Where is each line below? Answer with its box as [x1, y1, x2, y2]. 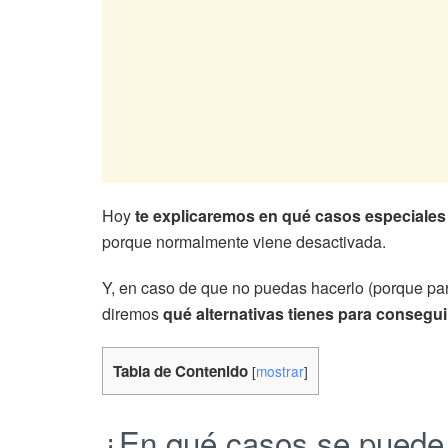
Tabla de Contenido [113, 359, 248, 382]
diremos [102, 301, 163, 325]
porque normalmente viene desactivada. [102, 229, 386, 253]
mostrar [256, 360, 304, 381]
